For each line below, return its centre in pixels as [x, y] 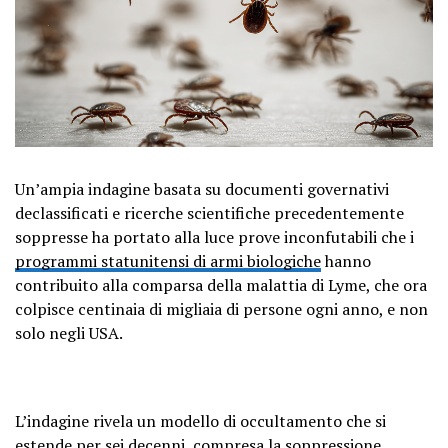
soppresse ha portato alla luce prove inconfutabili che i [214, 236]
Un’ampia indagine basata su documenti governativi [202, 188]
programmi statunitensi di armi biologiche [168, 260]
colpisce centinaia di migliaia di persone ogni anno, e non [221, 308]
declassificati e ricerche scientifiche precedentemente [209, 212]
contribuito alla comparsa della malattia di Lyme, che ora [221, 284]
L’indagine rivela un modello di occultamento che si [200, 420]
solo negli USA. [69, 332]
